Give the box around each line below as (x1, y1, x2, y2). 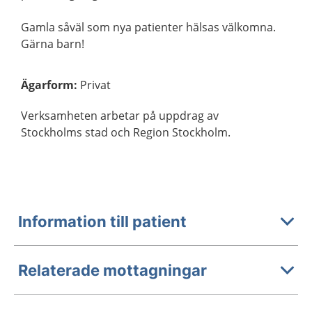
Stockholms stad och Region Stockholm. (21, 125, 231, 140)
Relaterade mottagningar (18, 260, 207, 279)
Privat (80, 77, 111, 93)
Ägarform (21, 77, 74, 93)
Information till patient (18, 212, 187, 231)
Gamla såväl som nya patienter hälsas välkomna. (21, 19, 276, 35)
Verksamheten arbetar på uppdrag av (21, 108, 219, 123)
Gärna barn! (21, 36, 84, 52)
